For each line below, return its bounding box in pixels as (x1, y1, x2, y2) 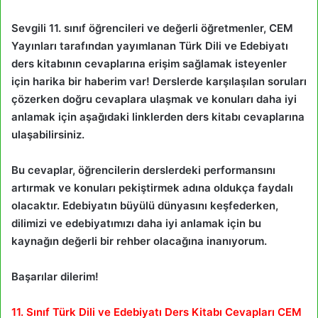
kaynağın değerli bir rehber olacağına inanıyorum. (11, 234, 267, 248)
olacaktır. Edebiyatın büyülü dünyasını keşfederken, (11, 198, 278, 212)
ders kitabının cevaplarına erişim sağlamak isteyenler (11, 56, 287, 70)
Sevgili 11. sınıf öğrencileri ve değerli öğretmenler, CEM (11, 21, 293, 35)
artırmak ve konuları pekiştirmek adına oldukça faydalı (11, 180, 293, 194)
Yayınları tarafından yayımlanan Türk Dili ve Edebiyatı (11, 38, 288, 53)
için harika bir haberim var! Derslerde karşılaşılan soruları (11, 74, 307, 88)
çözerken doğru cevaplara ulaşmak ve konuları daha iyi (11, 92, 297, 106)
